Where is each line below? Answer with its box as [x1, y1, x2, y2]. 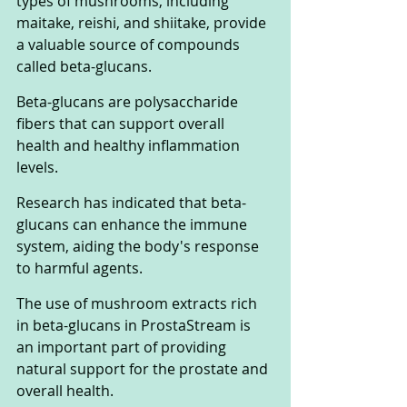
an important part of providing [16, 337, 230, 358]
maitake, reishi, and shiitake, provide [16, 13, 270, 34]
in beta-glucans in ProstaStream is [16, 315, 254, 336]
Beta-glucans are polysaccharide [16, 92, 242, 113]
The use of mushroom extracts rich [16, 293, 261, 314]
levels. [16, 157, 62, 178]
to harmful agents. [16, 258, 146, 279]
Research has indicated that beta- [16, 193, 246, 213]
